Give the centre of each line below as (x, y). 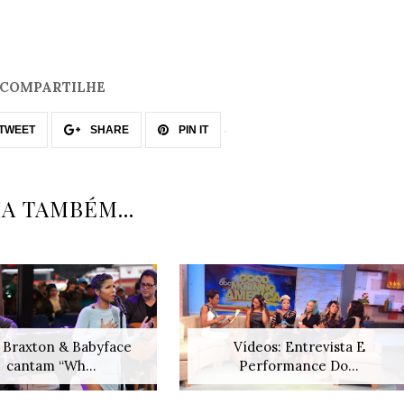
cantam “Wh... (51, 366)
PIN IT (192, 129)
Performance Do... (299, 366)
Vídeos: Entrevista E (299, 347)
